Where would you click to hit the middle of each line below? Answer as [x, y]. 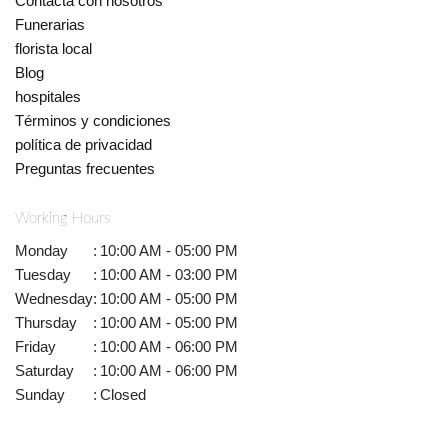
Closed [123, 395]
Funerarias [50, 25]
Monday [41, 251]
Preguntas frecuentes [85, 169]
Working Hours [62, 218]
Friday [35, 347]
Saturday [44, 371]
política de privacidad [83, 145]
